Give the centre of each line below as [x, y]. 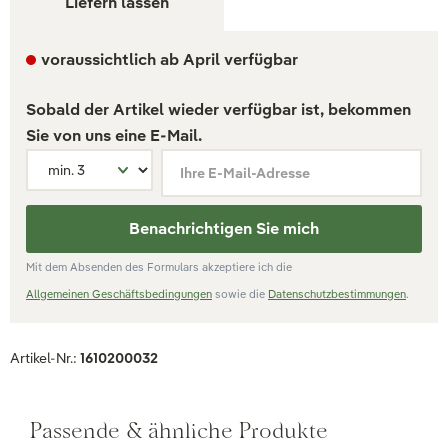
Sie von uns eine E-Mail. [114, 135]
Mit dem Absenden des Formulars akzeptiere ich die [159, 267]
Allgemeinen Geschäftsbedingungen [119, 294]
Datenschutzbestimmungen [337, 294]
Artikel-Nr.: [45, 358]
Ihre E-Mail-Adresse [244, 173]
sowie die [240, 294]
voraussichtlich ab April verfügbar [169, 59]
